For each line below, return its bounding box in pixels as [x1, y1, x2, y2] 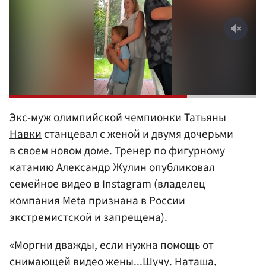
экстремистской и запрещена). [9, 208, 167, 226]
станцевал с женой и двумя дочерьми [42, 125, 233, 142]
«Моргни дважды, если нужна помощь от [9, 237, 214, 254]
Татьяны [184, 109, 226, 126]
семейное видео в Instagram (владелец [9, 175, 205, 192]
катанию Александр [9, 159, 113, 176]
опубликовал [147, 159, 215, 176]
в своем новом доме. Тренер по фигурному [9, 142, 225, 159]
